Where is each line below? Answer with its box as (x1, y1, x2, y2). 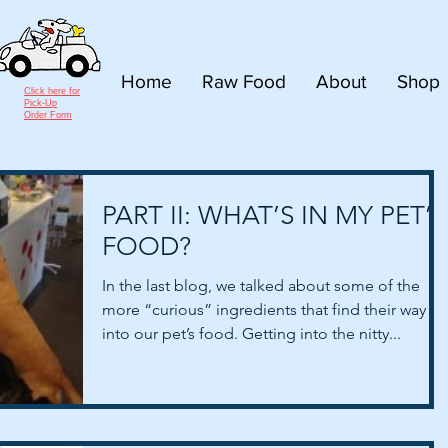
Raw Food (202, 70, 286, 92)
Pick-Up (24, 97, 57, 108)
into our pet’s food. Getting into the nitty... (102, 323, 401, 343)
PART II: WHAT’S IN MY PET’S (102, 199, 446, 231)
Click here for (24, 85, 80, 96)
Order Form (24, 109, 72, 120)
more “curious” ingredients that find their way (102, 299, 426, 319)
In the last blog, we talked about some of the (102, 275, 420, 295)
